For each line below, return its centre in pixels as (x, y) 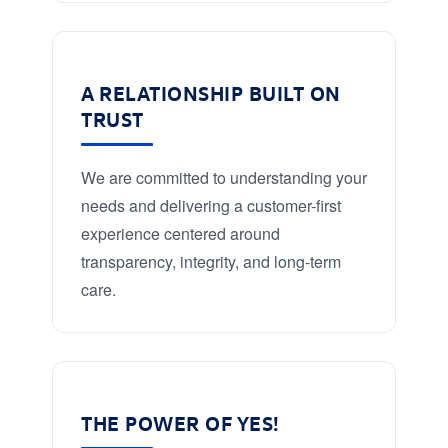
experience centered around (180, 233)
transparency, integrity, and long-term (211, 261)
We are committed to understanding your (224, 177)
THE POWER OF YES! (180, 422)
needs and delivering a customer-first (211, 205)
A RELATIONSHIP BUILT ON (211, 92)
